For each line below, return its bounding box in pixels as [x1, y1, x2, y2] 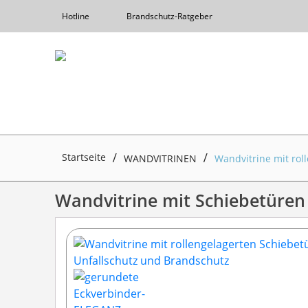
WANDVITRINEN [123, 152, 197, 165]
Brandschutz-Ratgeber [126, 10, 212, 22]
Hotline [61, 10, 89, 22]
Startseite [61, 151, 106, 164]
